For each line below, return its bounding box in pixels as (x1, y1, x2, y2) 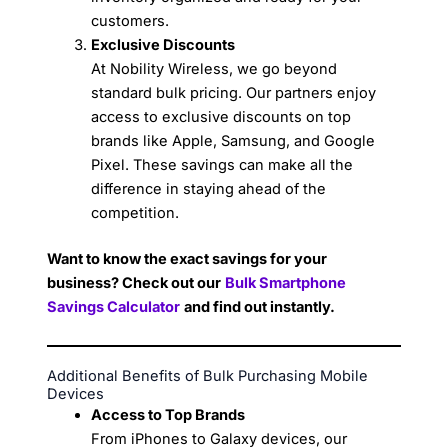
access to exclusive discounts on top (91, 108, 352, 127)
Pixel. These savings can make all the (91, 156, 354, 175)
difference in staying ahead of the (91, 180, 327, 199)
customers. (91, 12, 170, 31)
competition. (91, 204, 180, 223)
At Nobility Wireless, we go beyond (91, 60, 338, 79)
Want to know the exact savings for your (47, 250, 328, 269)
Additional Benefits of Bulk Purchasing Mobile (47, 366, 369, 385)
